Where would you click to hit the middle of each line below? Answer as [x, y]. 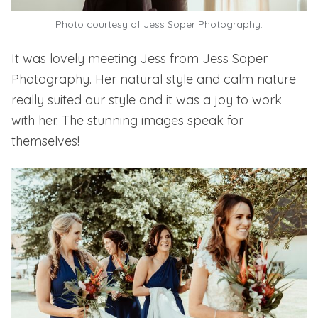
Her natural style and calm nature [194, 79]
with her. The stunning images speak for [127, 121]
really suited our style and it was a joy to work [147, 100]
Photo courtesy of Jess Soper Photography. [159, 24]
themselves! [45, 141]
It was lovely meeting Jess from [107, 59]
